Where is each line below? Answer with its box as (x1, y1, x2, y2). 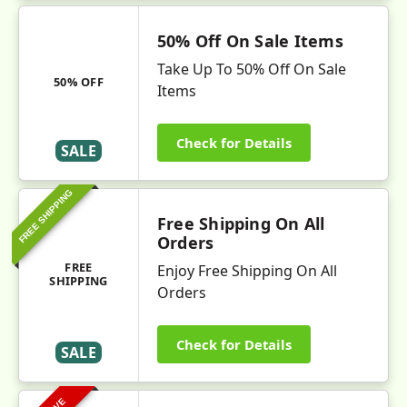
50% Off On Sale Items (157, 30, 343, 52)
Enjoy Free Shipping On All (157, 261, 337, 281)
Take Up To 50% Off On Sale (157, 59, 346, 79)
